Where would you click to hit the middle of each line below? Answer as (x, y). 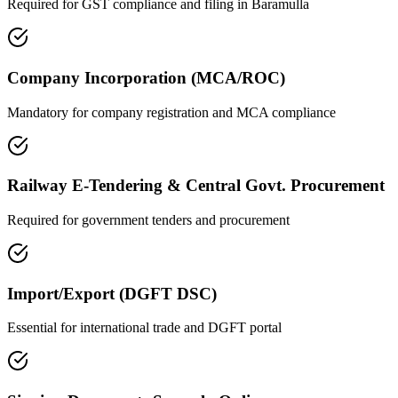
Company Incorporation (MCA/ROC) (146, 77)
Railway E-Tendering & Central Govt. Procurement (196, 186)
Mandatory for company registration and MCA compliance (171, 112)
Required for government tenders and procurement (148, 219)
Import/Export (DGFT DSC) (112, 293)
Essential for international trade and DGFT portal (144, 328)
